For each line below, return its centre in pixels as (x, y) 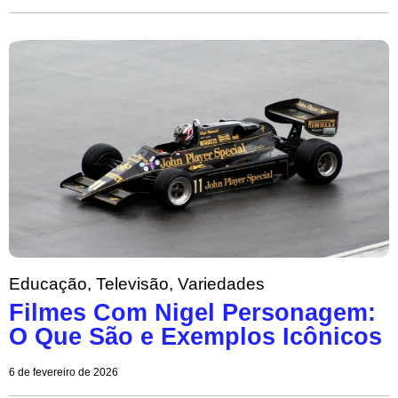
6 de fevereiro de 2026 (64, 372)
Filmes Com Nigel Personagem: (192, 312)
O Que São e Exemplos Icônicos (195, 336)
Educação (48, 283)
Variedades (221, 283)
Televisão (132, 283)
